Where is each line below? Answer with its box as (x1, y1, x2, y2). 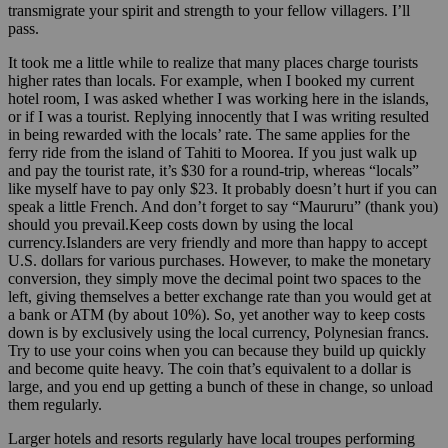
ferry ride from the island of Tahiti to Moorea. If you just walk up (8, 143, 417, 161)
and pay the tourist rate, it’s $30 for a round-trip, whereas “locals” (8, 161, 419, 179)
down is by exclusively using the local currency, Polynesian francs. (8, 323, 429, 341)
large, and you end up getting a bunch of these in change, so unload (8, 377, 433, 395)
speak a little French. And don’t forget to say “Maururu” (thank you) (8, 197, 438, 215)
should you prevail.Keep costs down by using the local (8, 215, 353, 233)
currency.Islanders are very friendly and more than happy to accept (8, 233, 427, 251)
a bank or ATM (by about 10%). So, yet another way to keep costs (8, 305, 425, 323)
